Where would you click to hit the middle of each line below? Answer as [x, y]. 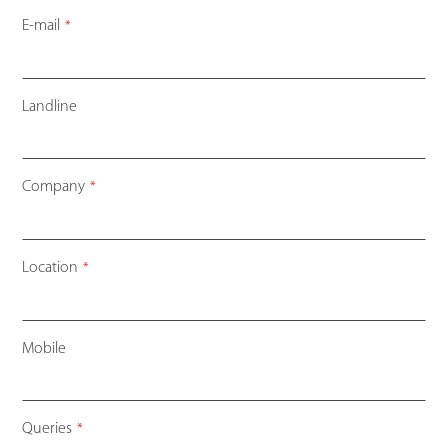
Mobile [44, 349]
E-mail [41, 26]
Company [54, 187]
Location [50, 268]
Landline [50, 107]
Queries [47, 429]
